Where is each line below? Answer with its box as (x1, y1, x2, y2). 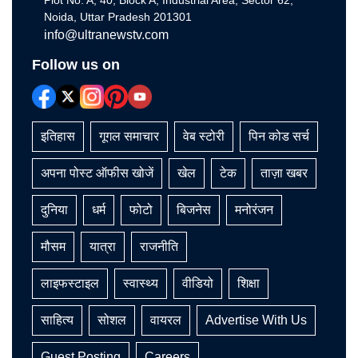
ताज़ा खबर (261, 166, 308, 181)
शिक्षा (237, 276, 260, 291)
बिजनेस (177, 203, 211, 217)
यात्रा (89, 240, 116, 254)
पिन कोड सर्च (249, 129, 309, 144)
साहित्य (41, 313, 74, 328)
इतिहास (41, 129, 75, 144)
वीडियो (182, 276, 213, 291)
